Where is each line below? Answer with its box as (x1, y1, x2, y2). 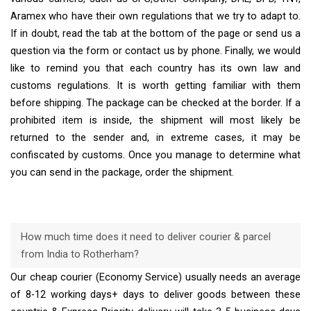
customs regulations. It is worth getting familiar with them (10, 80, 301, 92)
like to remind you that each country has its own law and (10, 62, 301, 75)
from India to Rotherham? (20, 248, 139, 260)
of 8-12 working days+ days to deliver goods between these (10, 288, 301, 301)
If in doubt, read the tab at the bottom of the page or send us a (10, 28, 301, 40)
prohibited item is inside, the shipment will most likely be (10, 115, 301, 127)
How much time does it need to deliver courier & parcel (20, 230, 271, 243)
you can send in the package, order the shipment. (10, 167, 234, 179)
